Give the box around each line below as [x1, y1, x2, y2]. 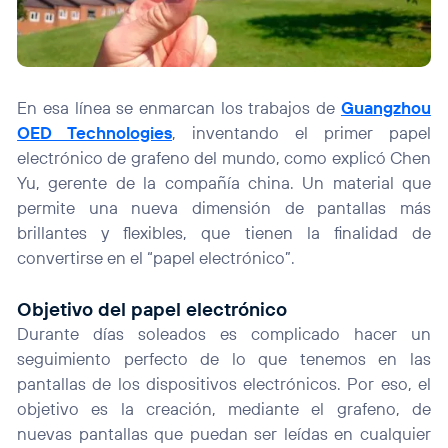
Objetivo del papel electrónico [17, 296, 288, 321]
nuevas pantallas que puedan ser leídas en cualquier [17, 422, 431, 444]
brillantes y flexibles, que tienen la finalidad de [17, 221, 431, 243]
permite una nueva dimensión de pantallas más [17, 196, 431, 218]
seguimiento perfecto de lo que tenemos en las [17, 347, 431, 369]
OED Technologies [17, 121, 173, 143]
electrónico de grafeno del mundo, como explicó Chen [17, 146, 431, 168]
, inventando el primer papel [172, 121, 431, 143]
